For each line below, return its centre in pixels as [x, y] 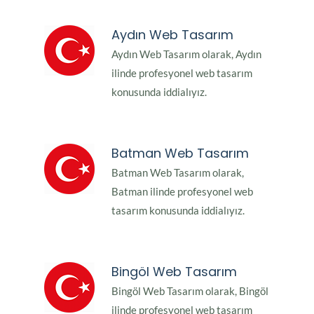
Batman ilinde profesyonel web [182, 192]
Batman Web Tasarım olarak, [178, 173]
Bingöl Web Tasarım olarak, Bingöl [190, 291]
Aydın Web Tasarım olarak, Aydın [186, 54]
